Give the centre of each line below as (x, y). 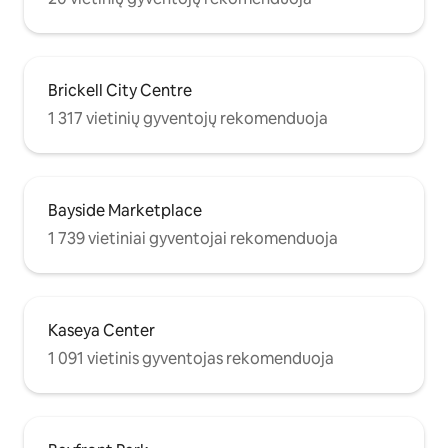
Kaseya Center (101, 331)
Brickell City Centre (120, 91)
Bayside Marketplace (125, 211)
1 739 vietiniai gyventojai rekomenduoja (193, 239)
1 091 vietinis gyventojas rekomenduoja (191, 359)
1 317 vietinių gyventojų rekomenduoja (188, 119)
